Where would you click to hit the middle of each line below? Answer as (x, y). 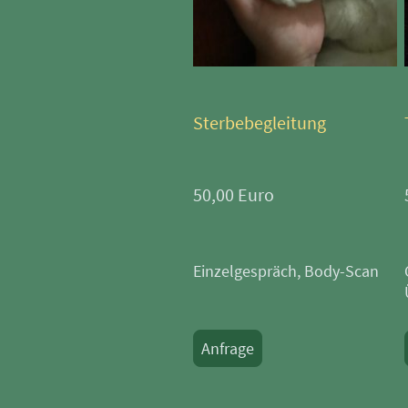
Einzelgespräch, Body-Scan (286, 271)
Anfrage (228, 349)
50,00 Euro (234, 195)
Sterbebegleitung (260, 122)
